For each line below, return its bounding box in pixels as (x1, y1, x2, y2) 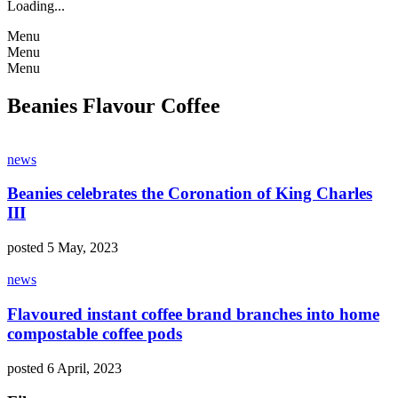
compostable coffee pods (7, 323, 182, 343)
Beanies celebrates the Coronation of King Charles (7, 184, 372, 203)
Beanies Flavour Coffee (7, 93, 220, 117)
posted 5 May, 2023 (7, 240, 118, 256)
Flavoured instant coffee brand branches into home (7, 304, 379, 323)
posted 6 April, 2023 (7, 360, 122, 376)
